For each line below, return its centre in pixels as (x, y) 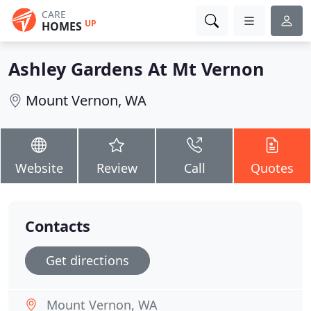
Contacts (58, 226)
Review (117, 168)
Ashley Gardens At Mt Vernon (136, 69)
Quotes (272, 168)
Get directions (87, 260)
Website (39, 168)
